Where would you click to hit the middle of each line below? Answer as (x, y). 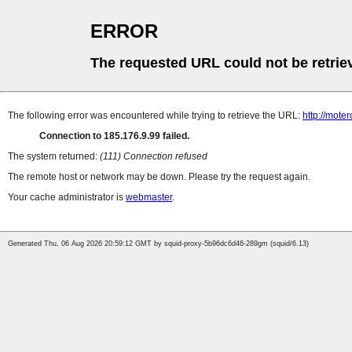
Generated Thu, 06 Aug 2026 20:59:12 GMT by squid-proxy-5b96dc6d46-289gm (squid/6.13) (158, 244)
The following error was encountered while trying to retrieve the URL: (155, 116)
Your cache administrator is (67, 198)
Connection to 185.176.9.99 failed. (114, 136)
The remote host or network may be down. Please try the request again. (159, 177)
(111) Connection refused (154, 157)
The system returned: (54, 157)
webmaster (149, 198)
